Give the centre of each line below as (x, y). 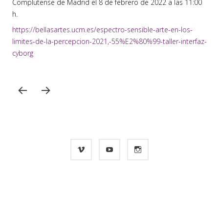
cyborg (23, 53)
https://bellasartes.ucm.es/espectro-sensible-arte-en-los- (102, 30)
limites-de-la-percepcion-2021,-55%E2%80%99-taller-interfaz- (109, 42)
